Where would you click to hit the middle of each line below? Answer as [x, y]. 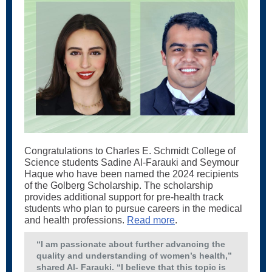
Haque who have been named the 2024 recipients [131, 174]
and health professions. [76, 220]
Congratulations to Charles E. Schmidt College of [130, 151]
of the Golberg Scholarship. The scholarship [119, 185]
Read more [151, 220]
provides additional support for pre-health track [124, 197]
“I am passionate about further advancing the [131, 244]
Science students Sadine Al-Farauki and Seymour [131, 162]
